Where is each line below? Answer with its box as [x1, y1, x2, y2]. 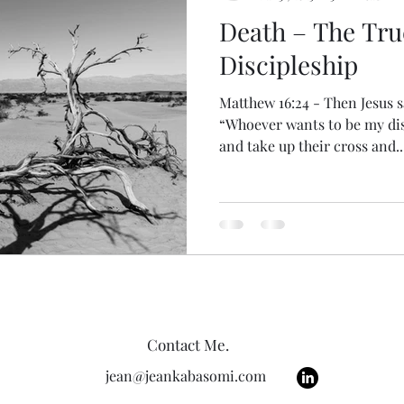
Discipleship [219, 47, 358, 81]
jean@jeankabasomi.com [105, 366, 266, 385]
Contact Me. [147, 335, 229, 354]
